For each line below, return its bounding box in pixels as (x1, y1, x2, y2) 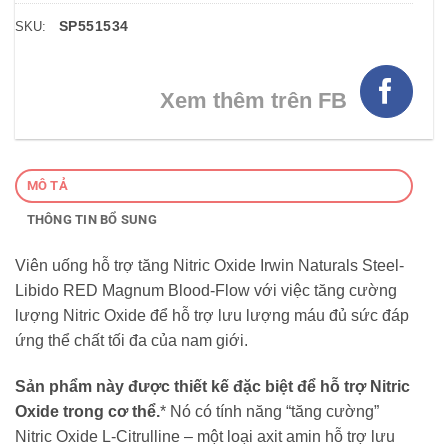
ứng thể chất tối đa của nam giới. (15, 332, 248, 350)
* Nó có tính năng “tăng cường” (160, 403, 379, 421)
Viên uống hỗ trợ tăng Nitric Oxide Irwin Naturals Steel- (15, 257, 404, 275)
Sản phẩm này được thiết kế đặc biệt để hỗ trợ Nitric (15, 378, 410, 396)
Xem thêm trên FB (160, 87, 348, 113)
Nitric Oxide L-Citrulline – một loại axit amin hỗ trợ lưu (15, 428, 395, 446)
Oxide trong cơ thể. (15, 403, 160, 421)
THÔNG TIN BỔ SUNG (26, 212, 157, 228)
